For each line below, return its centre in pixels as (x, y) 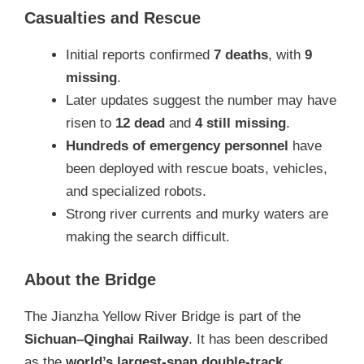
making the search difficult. (148, 237)
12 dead (140, 123)
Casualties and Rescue (113, 18)
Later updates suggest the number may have (201, 101)
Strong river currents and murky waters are (197, 214)
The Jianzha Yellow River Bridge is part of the (162, 316)
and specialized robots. (136, 192)
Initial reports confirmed (140, 55)
